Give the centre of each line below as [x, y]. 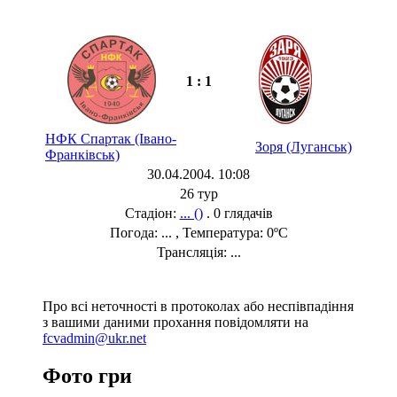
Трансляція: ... [198, 252]
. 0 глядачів [237, 213]
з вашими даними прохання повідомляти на [175, 322]
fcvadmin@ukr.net [94, 338]
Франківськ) [82, 154]
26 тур [198, 193]
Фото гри [87, 375]
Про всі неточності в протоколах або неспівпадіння [198, 306]
